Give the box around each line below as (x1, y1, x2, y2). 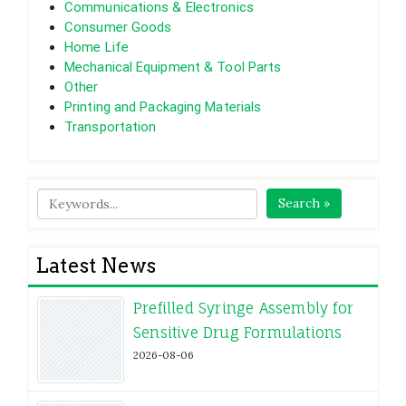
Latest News (35, 254, 157, 278)
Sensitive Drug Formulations (133, 324, 343, 343)
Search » (278, 195, 331, 212)
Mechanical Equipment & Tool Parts (64, 59, 282, 76)
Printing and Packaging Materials (64, 99, 262, 116)
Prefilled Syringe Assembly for (133, 299, 353, 318)
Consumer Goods (64, 19, 172, 36)
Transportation (64, 119, 157, 136)
